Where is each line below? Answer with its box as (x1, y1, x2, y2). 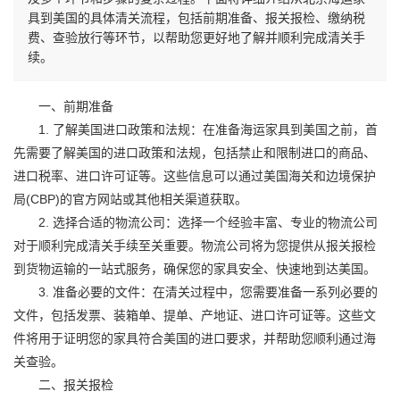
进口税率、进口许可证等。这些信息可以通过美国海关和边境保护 (13, 169, 376, 183)
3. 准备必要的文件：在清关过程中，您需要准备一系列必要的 (13, 285, 378, 299)
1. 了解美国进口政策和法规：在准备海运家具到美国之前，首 (13, 122, 378, 137)
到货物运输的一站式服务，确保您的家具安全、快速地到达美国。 (13, 262, 376, 276)
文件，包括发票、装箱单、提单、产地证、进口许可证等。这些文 (13, 308, 376, 322)
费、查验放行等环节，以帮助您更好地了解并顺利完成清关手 (28, 30, 365, 45)
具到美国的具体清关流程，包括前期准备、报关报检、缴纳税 (28, 11, 365, 25)
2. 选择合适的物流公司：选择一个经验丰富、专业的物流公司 (13, 215, 378, 229)
